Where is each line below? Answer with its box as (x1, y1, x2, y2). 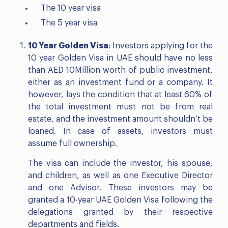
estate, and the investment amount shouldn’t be (28, 115, 213, 123)
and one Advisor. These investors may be (28, 183, 213, 192)
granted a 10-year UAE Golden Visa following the (28, 195, 213, 204)
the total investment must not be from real (28, 102, 213, 111)
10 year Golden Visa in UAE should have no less (28, 53, 213, 62)
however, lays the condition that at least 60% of (28, 90, 213, 99)
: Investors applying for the (108, 41, 213, 50)
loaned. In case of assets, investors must (28, 127, 213, 135)
